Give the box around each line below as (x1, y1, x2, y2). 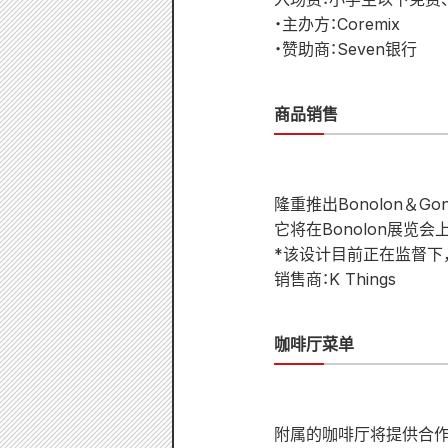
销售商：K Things (274, 269, 396, 289)
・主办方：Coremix (274, 14, 400, 34)
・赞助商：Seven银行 (274, 39, 417, 59)
